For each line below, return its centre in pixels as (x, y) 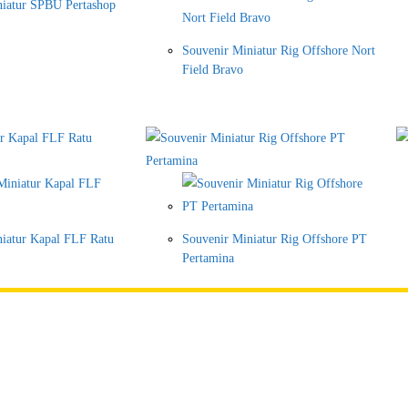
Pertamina (208, 259)
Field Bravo (213, 70)
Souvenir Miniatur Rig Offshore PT (275, 240)
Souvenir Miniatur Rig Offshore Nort (279, 51)
